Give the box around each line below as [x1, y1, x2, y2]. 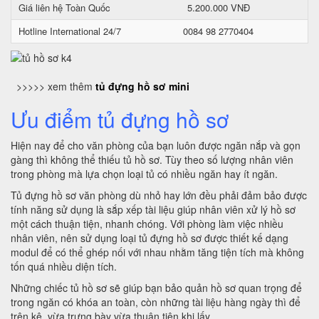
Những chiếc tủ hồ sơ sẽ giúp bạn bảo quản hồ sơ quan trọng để [11, 281, 302, 295]
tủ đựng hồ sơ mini [95, 79, 189, 93]
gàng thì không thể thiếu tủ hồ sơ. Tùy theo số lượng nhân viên [11, 152, 293, 167]
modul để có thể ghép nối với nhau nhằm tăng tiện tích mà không [11, 245, 304, 259]
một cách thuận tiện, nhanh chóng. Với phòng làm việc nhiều [11, 216, 283, 231]
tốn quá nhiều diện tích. [11, 259, 117, 273]
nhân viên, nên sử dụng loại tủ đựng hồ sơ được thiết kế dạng [11, 231, 288, 245]
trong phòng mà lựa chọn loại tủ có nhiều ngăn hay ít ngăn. [11, 167, 278, 181]
